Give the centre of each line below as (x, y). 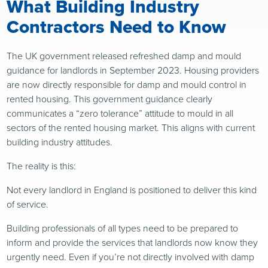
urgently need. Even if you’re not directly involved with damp (131, 257)
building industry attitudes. (60, 142)
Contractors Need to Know (117, 27)
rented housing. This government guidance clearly (110, 99)
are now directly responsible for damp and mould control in (127, 85)
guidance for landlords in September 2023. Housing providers (133, 71)
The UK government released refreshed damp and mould (124, 56)
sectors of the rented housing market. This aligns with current (131, 128)
